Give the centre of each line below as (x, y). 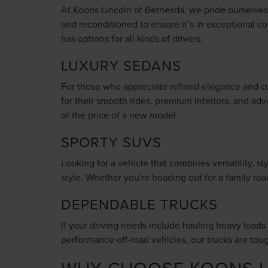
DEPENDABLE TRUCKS (139, 204)
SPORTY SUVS (111, 142)
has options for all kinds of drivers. (132, 38)
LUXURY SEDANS (121, 65)
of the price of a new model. (120, 115)
